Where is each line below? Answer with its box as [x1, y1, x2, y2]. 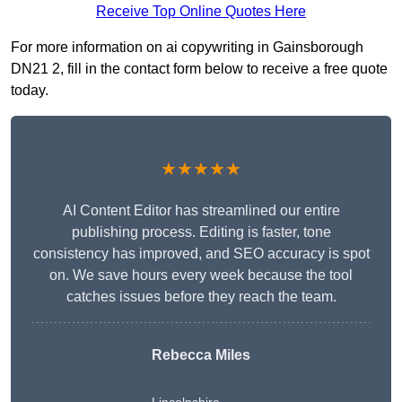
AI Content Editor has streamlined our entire [62, 203, 340, 219]
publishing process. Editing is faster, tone [71, 224, 331, 240]
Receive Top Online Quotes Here [96, 4, 306, 20]
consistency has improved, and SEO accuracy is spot [32, 246, 370, 262]
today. [11, 83, 48, 99]
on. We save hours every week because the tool [49, 267, 353, 284]
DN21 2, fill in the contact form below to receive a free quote [11, 61, 388, 77]
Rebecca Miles [152, 347, 250, 363]
